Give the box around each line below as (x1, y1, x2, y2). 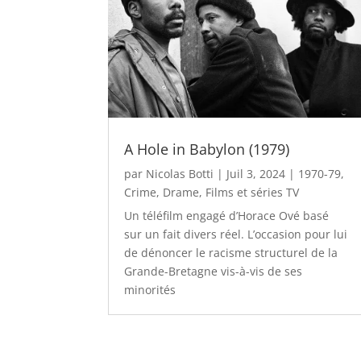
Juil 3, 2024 (226, 165, 286, 181)
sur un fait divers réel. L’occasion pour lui (124, 226, 348, 242)
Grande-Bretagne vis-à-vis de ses (124, 263, 303, 279)
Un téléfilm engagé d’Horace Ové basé (124, 207, 330, 223)
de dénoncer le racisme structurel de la (124, 244, 338, 260)
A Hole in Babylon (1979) (124, 139, 290, 159)
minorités (124, 281, 176, 297)
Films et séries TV (205, 184, 300, 200)
